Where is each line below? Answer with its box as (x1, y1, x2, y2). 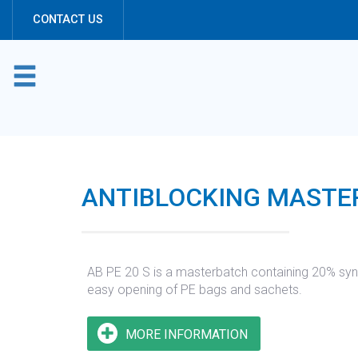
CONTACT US (33, 13, 103, 26)
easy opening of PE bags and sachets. (86, 282, 302, 297)
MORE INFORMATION (125, 327, 248, 342)
